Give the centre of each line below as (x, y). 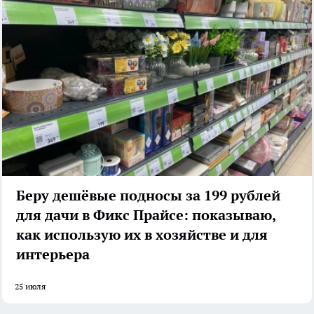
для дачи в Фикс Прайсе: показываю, (146, 215)
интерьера (53, 254)
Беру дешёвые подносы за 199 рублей (148, 195)
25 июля (30, 286)
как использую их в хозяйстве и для (142, 234)
